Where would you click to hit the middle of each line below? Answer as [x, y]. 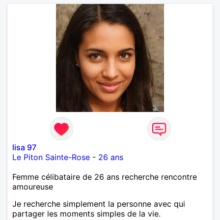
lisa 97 [24, 147]
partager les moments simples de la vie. [86, 213]
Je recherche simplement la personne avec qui [99, 204]
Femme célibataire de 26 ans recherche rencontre [105, 177]
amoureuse [33, 186]
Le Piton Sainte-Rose [51, 157]
